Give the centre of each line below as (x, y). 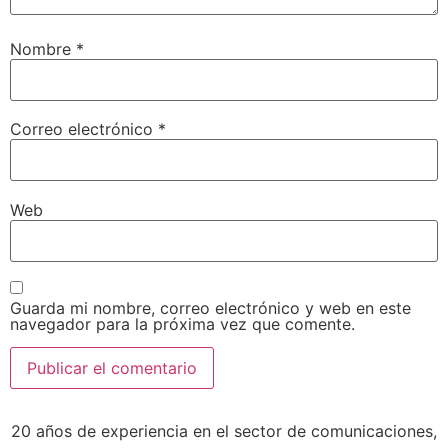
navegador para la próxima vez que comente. (182, 324)
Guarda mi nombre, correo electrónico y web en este (210, 308)
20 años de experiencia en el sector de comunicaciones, (224, 431)
